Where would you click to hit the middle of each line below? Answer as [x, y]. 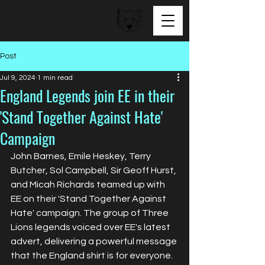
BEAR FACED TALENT [58, 18]
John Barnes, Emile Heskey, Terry [82, 156]
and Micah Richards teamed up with [89, 185]
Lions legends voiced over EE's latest [91, 227]
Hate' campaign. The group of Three [91, 213]
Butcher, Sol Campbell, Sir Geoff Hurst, [94, 170]
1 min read [55, 78]
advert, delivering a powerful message [95, 241]
